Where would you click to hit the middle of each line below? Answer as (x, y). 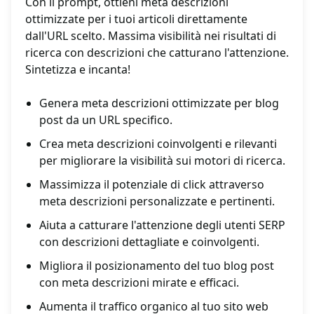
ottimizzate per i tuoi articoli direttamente (136, 19)
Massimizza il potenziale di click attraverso (152, 185)
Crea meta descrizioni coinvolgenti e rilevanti (158, 144)
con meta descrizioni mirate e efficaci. (139, 283)
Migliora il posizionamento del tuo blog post (157, 266)
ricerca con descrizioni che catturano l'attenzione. (157, 53)
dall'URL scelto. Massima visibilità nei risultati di (151, 36)
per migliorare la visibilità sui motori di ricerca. (162, 161)
